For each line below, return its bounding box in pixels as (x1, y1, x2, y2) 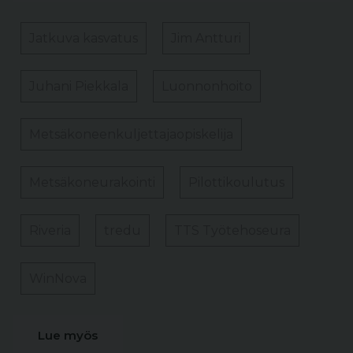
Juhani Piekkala (29, 78, 128, 94)
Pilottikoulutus (188, 174, 284, 190)
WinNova (29, 270, 87, 286)
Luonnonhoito (162, 78, 252, 94)
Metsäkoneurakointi (29, 174, 155, 190)
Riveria (29, 222, 71, 238)
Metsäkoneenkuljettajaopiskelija (29, 126, 233, 142)
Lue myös (38, 327, 98, 343)
